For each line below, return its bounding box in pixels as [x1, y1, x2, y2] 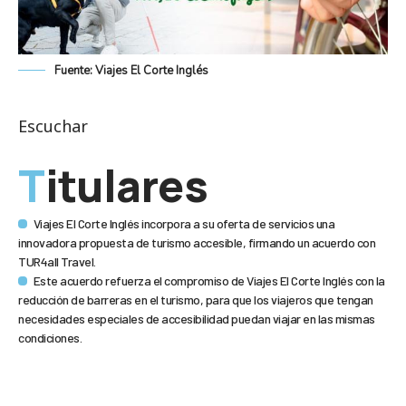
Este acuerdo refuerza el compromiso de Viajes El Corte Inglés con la [33, 273, 385, 289]
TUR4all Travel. [18, 254, 96, 270]
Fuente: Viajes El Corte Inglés [54, 63, 208, 80]
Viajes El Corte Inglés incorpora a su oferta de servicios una [33, 216, 335, 232]
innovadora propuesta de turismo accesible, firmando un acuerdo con [18, 235, 375, 251]
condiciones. [18, 330, 82, 346]
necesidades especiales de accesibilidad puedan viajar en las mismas [18, 311, 375, 327]
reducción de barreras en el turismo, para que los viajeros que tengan [18, 292, 373, 308]
